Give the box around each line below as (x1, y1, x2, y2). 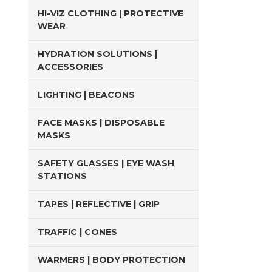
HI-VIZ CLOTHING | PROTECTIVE (38, 8, 183, 19)
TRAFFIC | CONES (38, 226, 117, 237)
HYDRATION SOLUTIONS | (38, 49, 157, 59)
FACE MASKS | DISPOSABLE (38, 117, 165, 128)
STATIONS (38, 171, 87, 182)
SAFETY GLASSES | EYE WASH (38, 158, 174, 169)
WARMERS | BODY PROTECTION (38, 254, 185, 265)
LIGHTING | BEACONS (38, 89, 135, 100)
